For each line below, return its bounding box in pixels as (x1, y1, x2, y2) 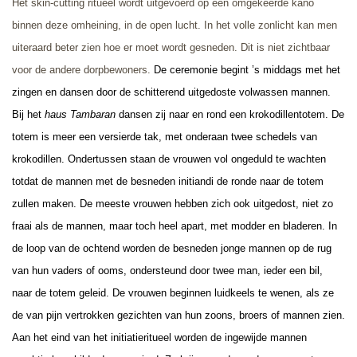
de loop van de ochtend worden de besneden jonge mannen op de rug (12, 241, 331, 254)
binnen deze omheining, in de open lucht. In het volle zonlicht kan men (12, 18, 337, 31)
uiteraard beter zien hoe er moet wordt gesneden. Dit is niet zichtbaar (12, 41, 330, 53)
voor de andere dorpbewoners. (12, 63, 154, 76)
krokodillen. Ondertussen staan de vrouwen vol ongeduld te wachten (12, 152, 326, 165)
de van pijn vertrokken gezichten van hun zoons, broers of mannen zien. (12, 308, 345, 321)
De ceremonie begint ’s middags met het (154, 63, 340, 76)
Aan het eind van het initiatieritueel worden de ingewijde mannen (12, 331, 307, 343)
